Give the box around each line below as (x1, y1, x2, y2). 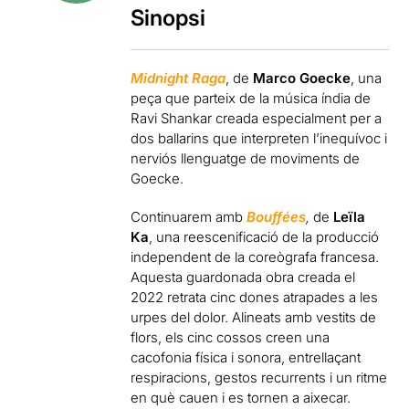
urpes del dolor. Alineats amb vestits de (131, 309, 377, 326)
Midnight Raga (131, 69, 226, 87)
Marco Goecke (253, 69, 351, 87)
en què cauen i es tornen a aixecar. (131, 389, 351, 406)
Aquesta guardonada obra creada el (131, 268, 356, 286)
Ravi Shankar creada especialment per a (131, 110, 383, 127)
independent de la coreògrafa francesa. (131, 248, 380, 266)
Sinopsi (131, 5, 206, 31)
